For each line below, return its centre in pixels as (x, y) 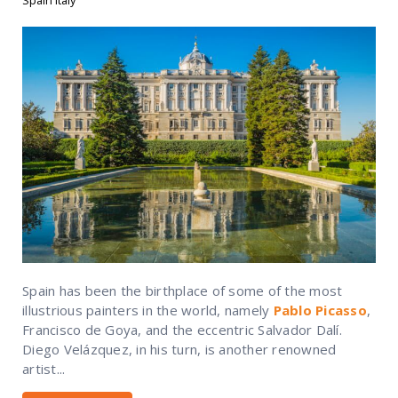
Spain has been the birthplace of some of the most (183, 290)
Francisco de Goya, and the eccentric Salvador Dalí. (182, 329)
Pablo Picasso (320, 310)
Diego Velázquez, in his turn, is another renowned (179, 349)
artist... (44, 368)
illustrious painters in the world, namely (148, 310)
